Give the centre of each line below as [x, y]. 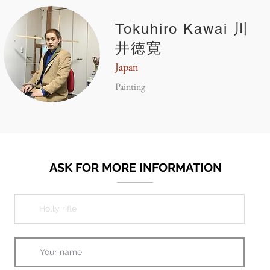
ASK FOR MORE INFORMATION [135, 168]
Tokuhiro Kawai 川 [182, 29]
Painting [130, 86]
